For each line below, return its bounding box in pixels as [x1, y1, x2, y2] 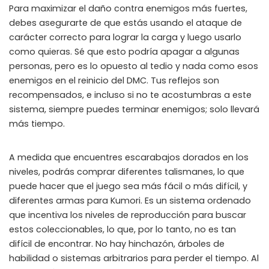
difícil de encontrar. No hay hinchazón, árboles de [9, 238, 225, 250]
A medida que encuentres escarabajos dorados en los [9, 151, 249, 163]
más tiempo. [9, 118, 65, 130]
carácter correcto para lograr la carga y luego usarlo [9, 31, 241, 43]
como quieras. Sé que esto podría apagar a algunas [9, 46, 240, 58]
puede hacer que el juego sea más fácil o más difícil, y [9, 180, 247, 192]
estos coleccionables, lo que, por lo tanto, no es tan [9, 223, 236, 235]
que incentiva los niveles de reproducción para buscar [9, 209, 246, 221]
